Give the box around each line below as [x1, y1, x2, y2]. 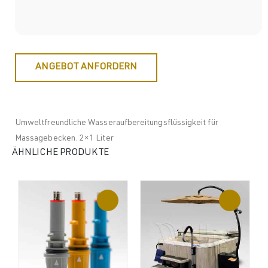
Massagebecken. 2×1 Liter [15, 134, 114, 143]
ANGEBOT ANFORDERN [35, 62, 137, 72]
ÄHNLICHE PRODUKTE [12, 148, 109, 158]
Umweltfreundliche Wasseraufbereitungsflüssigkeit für [15, 118, 218, 127]
